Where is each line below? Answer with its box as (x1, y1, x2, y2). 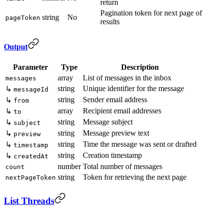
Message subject (83, 118, 133, 126)
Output (4, 42, 28, 51)
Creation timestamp (83, 151, 142, 160)
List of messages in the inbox (83, 74, 171, 82)
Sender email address (83, 95, 147, 104)
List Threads (4, 195, 54, 206)
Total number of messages (83, 162, 162, 171)
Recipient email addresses (83, 107, 161, 115)
